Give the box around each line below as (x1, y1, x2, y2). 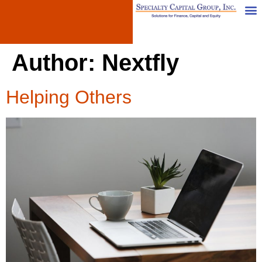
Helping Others (6, 87, 132, 108)
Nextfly (102, 50, 179, 75)
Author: (12, 50, 102, 75)
